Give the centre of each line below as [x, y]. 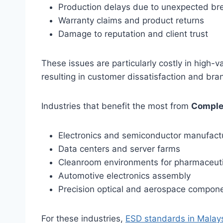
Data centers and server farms [119, 149]
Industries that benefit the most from [116, 106]
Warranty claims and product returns [131, 20]
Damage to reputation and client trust [133, 34]
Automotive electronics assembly [124, 175]
